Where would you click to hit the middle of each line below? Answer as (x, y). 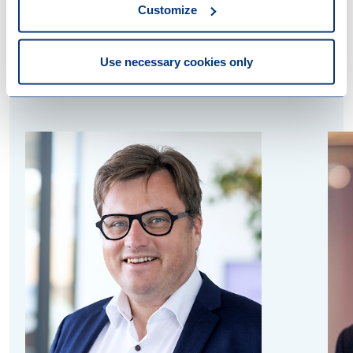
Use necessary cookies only (176, 61)
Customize (168, 9)
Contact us (81, 65)
